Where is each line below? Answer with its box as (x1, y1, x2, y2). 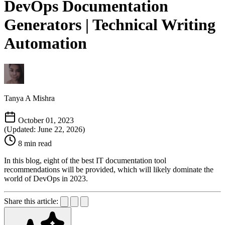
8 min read (18, 139, 52, 148)
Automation (4, 34, 87, 53)
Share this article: (4, 196, 58, 205)
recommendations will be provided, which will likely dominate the (4, 165, 213, 174)
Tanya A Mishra (4, 93, 55, 102)
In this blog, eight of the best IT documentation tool (4, 156, 166, 165)
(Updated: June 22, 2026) (4, 125, 85, 134)
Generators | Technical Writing (4, 16, 215, 34)
